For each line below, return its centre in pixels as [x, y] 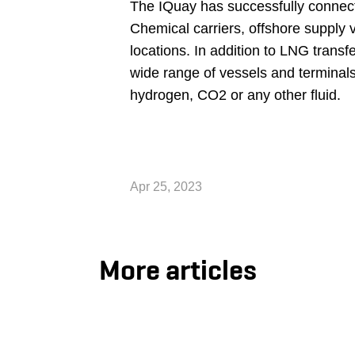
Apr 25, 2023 [166, 187]
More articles [177, 270]
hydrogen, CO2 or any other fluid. [235, 95]
